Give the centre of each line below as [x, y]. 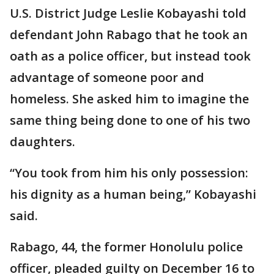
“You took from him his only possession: [129, 173]
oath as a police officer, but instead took [130, 56]
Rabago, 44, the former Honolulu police [126, 247]
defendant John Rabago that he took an [129, 35]
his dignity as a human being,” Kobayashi [133, 194]
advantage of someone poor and [107, 78]
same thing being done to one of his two [130, 120]
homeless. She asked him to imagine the [129, 99]
